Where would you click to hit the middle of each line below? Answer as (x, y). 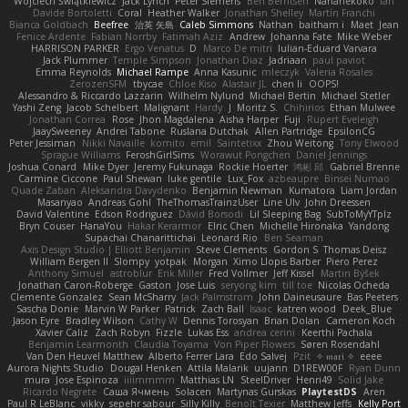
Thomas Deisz (355, 249)
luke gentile (195, 178)
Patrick (180, 308)
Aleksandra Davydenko (134, 190)
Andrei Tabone (131, 131)
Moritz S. (257, 107)
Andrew (247, 36)
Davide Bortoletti (72, 12)
